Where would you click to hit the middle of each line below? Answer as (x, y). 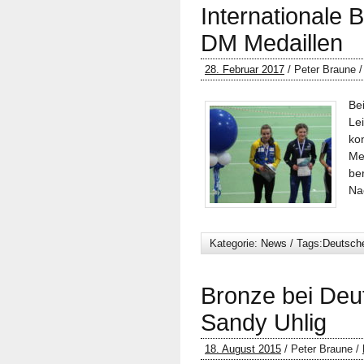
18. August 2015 (243, 349)
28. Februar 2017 (245, 69)
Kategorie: (235, 243)
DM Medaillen (272, 43)
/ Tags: (305, 243)
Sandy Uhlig (264, 323)
